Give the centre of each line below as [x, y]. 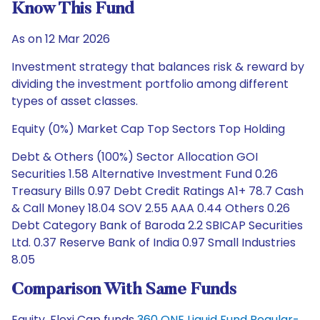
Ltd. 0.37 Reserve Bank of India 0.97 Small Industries [154, 242]
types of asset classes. [75, 101]
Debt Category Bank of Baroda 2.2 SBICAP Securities [157, 225]
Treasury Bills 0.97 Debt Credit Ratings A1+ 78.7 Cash [157, 191]
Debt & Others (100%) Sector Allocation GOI [135, 157]
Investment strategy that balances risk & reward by [158, 67]
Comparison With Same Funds [124, 290]
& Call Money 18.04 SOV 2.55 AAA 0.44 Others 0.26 [151, 208]
